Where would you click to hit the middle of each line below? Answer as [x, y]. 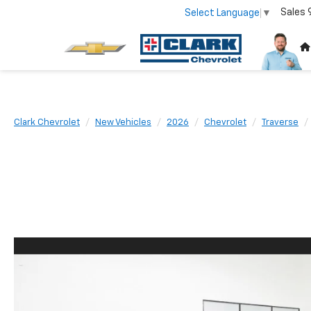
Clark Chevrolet [47, 123]
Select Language [222, 13]
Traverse [280, 123]
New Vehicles [123, 123]
